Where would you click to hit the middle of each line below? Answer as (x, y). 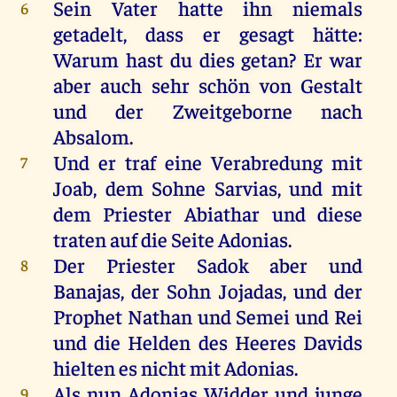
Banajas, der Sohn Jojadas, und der (208, 290)
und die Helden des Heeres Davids (208, 341)
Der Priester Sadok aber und (208, 264)
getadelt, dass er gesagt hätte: (208, 33)
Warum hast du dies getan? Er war (208, 58)
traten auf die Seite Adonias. (172, 238)
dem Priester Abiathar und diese (208, 213)
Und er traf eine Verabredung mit (208, 161)
